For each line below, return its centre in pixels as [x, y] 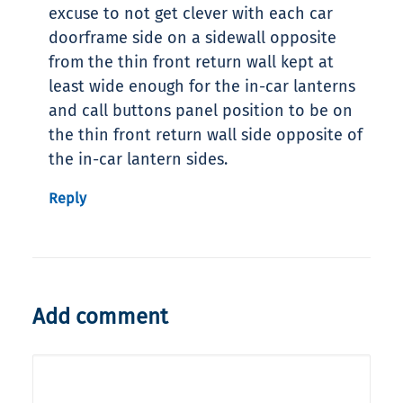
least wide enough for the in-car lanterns [202, 87]
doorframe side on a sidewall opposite [193, 38]
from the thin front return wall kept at [191, 63]
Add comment [100, 317]
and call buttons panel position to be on [201, 111]
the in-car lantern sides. [138, 160]
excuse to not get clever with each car [191, 14]
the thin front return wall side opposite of [206, 135]
